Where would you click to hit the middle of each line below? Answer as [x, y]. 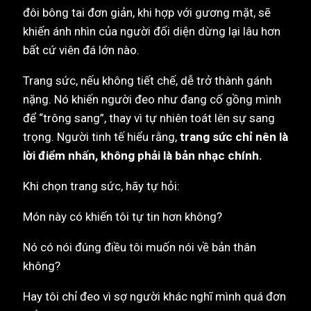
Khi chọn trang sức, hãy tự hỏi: [101, 186]
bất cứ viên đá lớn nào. [81, 50]
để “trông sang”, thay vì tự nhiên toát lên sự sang [149, 118]
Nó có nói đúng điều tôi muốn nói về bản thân [140, 247]
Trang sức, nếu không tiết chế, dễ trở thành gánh [148, 81]
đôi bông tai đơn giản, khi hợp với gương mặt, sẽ [147, 13]
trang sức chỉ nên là [234, 137]
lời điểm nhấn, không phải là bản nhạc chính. [143, 156]
